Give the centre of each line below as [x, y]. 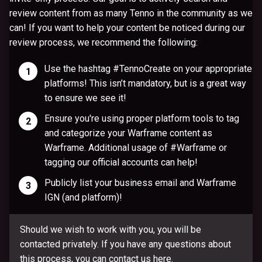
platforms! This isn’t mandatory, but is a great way [146, 83]
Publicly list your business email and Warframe [141, 182]
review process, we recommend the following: [104, 42]
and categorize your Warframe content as [129, 133]
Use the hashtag [79, 68]
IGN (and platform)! [84, 197]
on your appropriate [212, 68]
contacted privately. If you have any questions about [125, 244]
